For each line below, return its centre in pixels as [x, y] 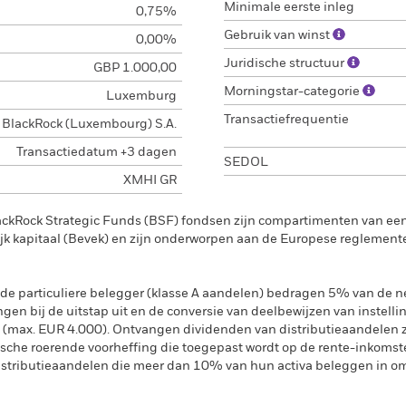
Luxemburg [141, 96]
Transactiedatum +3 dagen [96, 152]
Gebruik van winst [278, 35]
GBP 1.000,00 [135, 68]
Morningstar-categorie [293, 92]
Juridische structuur [285, 63]
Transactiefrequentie [286, 120]
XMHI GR [150, 180]
